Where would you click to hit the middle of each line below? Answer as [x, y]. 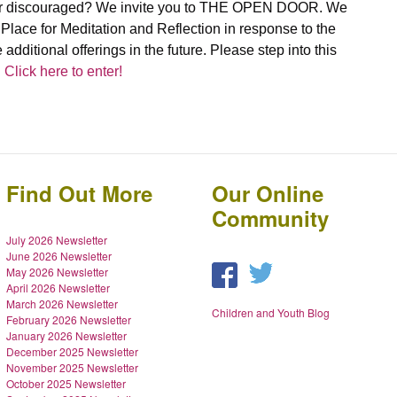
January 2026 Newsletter [66, 336]
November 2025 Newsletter [72, 368]
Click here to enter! [63, 72]
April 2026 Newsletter [58, 288]
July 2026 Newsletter [56, 240]
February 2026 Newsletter [68, 320]
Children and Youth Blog [271, 313]
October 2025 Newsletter [66, 384]
